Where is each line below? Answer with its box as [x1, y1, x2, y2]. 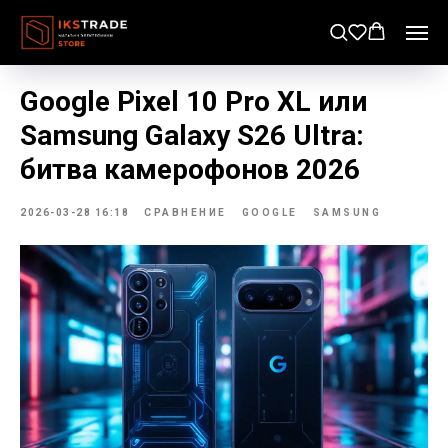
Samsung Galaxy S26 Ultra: [20, 119, 364, 152]
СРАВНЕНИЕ [144, 207, 227, 218]
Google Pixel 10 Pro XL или [20, 85, 367, 118]
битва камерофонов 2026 [20, 153, 360, 186]
